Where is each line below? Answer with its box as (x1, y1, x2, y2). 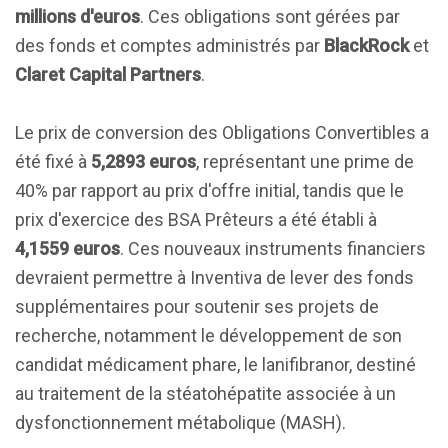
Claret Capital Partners (15, 64, 201, 85)
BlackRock (324, 35, 409, 56)
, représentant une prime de (196, 151, 414, 172)
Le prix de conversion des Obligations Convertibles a (15, 122, 429, 143)
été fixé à (15, 151, 91, 172)
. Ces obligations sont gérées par (140, 6, 400, 27)
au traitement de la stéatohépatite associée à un (15, 383, 396, 404)
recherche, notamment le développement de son (15, 325, 402, 346)
